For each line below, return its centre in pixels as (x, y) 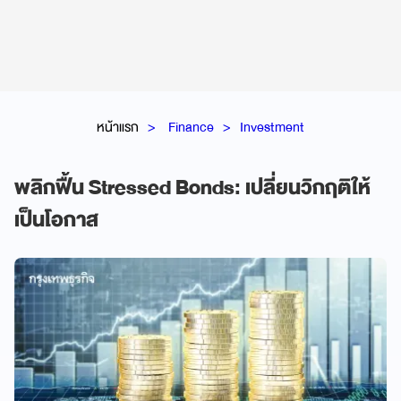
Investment (272, 127)
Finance (191, 127)
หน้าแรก (118, 127)
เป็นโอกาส (56, 220)
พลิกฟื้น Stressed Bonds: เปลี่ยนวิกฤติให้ (192, 188)
